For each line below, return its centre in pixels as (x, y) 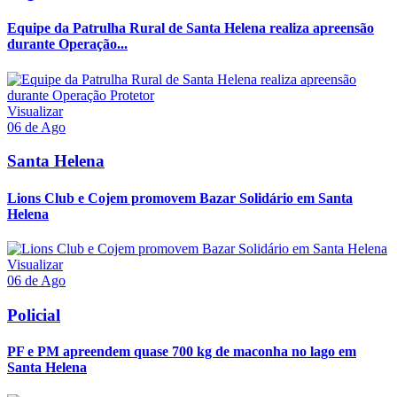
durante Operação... (67, 44)
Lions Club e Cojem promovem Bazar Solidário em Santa (180, 198)
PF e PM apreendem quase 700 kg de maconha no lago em (182, 351)
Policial (34, 315)
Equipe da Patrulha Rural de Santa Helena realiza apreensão (191, 28)
